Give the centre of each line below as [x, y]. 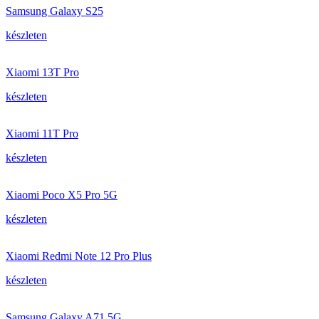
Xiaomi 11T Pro [42, 134]
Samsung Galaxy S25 [54, 11]
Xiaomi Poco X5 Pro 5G [62, 195]
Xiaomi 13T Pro [42, 72]
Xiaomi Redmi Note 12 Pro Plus [79, 256]
